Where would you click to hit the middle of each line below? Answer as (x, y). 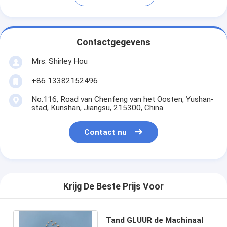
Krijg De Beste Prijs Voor (113, 187)
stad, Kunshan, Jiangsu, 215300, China (97, 108)
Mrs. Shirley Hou (59, 61)
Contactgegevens (113, 42)
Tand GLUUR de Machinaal (154, 220)
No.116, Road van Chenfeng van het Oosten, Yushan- (122, 99)
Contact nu (106, 133)
